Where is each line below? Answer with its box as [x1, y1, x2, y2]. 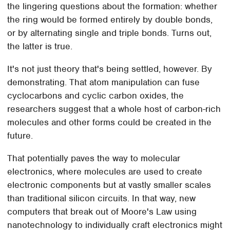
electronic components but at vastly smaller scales [7, 179, 212, 190]
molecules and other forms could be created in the [7, 116, 212, 128]
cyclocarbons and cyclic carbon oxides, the [7, 89, 184, 101]
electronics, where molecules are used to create [7, 165, 203, 177]
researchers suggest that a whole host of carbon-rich [7, 103, 221, 114]
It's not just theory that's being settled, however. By [7, 63, 213, 74]
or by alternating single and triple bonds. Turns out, [7, 27, 212, 39]
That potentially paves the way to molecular [7, 152, 181, 164]
